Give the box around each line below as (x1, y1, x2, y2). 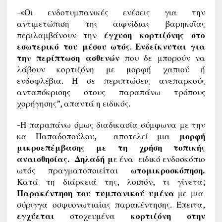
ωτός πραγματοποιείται (16, 164, 131, 176)
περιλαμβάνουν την (16, 29, 104, 41)
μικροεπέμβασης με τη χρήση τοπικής (16, 141, 206, 153)
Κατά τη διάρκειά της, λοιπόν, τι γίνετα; (16, 175, 206, 187)
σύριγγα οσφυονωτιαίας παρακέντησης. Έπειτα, (16, 198, 206, 210)
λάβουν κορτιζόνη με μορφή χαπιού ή (16, 63, 206, 75)
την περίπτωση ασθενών (16, 52, 125, 63)
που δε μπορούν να (125, 52, 206, 63)
